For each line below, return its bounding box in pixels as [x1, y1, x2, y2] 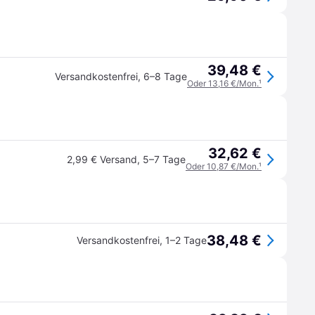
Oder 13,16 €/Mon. [187, 78, 259, 89]
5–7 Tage [143, 153, 186, 165]
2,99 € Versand [67, 153, 137, 165]
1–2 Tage [165, 234, 207, 246]
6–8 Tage [143, 70, 187, 82]
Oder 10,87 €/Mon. [186, 161, 259, 172]
